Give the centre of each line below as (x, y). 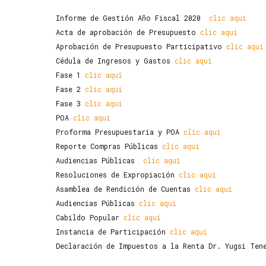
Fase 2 (68, 89)
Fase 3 (68, 103)
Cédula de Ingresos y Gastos (113, 61)
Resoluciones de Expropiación (115, 175)
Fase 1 (68, 75)
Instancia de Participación (111, 232)
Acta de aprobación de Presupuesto (126, 32)
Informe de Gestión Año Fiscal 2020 (128, 18)
